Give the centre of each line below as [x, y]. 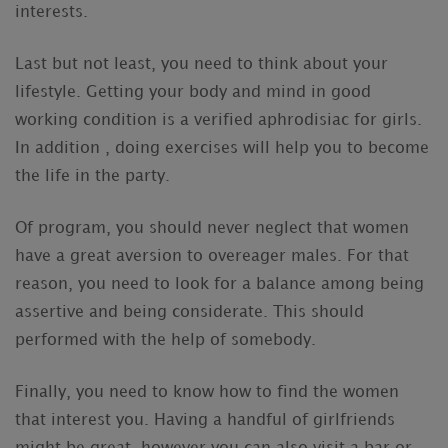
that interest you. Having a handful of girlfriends [205, 420]
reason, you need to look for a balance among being [219, 284]
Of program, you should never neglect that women [212, 228]
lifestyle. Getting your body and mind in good [193, 92]
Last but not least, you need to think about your [201, 64]
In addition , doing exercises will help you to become [222, 148]
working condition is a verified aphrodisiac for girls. [218, 120]
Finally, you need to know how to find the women [207, 392]
